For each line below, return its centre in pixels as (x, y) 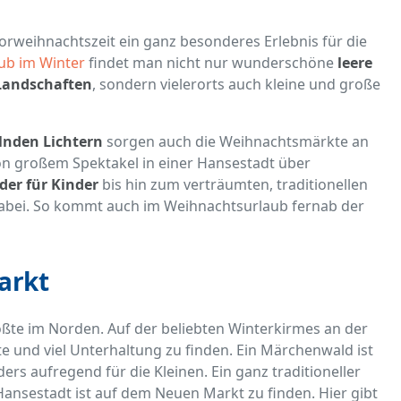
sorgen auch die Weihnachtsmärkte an (236, 142)
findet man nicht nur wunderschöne (211, 63)
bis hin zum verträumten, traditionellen (233, 185)
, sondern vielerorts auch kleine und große (236, 85)
